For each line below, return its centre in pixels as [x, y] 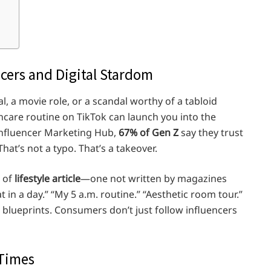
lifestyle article [47, 178]
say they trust [211, 132]
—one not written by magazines [154, 178]
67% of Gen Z [149, 132]
